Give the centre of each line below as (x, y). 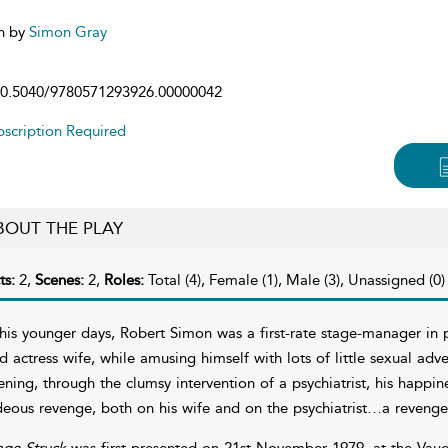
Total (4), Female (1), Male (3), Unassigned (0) (296, 279)
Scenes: (61, 279)
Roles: (125, 279)
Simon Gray (67, 31)
